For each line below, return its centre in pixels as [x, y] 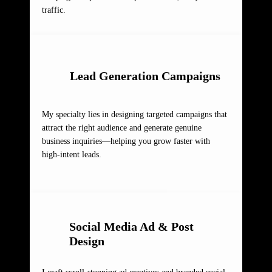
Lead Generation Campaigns [145, 76]
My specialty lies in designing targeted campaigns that [134, 115]
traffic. [54, 10]
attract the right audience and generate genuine [122, 128]
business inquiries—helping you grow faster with [126, 141]
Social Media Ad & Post [132, 227]
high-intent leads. [72, 155]
